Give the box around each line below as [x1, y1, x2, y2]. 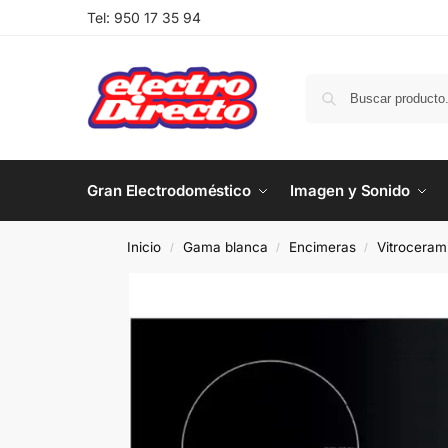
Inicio [127, 239, 162, 255]
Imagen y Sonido [290, 181, 410, 200]
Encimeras [288, 239, 356, 255]
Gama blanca [182, 239, 268, 255]
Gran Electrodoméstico [87, 181, 251, 200]
